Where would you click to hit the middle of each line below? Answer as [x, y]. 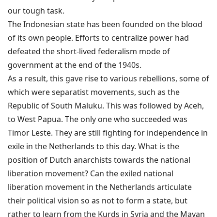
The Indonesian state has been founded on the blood [105, 24]
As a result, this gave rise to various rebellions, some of [108, 78]
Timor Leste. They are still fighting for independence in [108, 132]
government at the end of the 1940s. [75, 65]
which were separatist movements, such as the [94, 92]
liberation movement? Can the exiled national [91, 173]
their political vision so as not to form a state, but [98, 200]
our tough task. [36, 10]
